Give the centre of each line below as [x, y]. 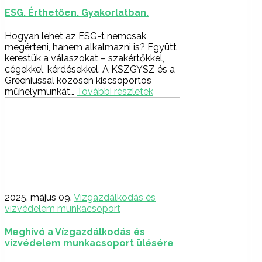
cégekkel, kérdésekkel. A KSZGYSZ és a [90, 69]
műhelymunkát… [41, 91]
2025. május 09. [38, 197]
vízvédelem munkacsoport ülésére [89, 243]
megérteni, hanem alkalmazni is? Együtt [91, 47]
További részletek [115, 91]
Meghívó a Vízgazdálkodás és [75, 232]
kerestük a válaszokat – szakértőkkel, [85, 58]
